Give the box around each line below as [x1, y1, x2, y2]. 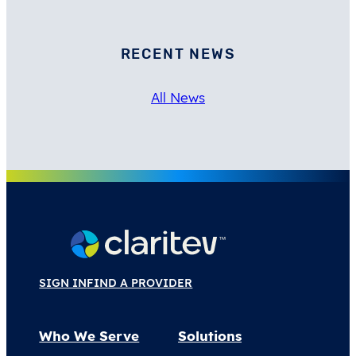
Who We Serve [39, 327, 140, 345]
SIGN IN [39, 276, 87, 291]
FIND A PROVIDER [87, 276, 193, 291]
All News [151, 88, 205, 106]
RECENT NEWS [120, 44, 236, 63]
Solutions [178, 327, 242, 345]
